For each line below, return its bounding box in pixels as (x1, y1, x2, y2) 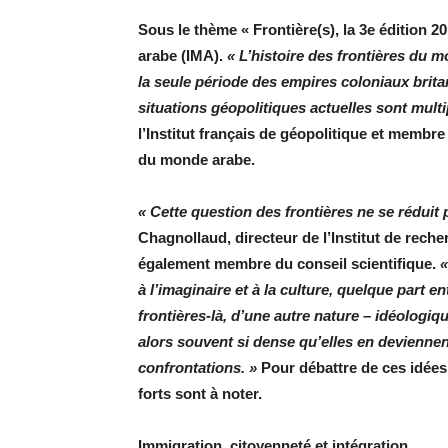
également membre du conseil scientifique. (138, 255, 440, 272)
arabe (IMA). (138, 47, 227, 64)
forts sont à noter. (138, 385, 262, 402)
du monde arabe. (138, 151, 255, 168)
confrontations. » (138, 359, 257, 376)
